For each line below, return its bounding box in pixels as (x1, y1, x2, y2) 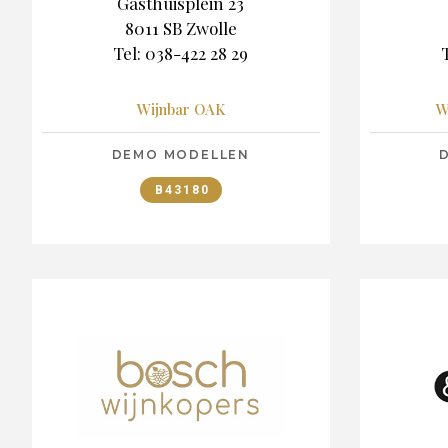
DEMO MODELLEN (111, 147, 250, 163)
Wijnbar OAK (136, 99, 225, 120)
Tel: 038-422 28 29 (113, 41, 249, 64)
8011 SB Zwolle (124, 16, 237, 39)
